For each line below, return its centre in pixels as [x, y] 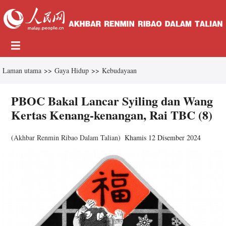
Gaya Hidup [72, 70]
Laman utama [22, 70]
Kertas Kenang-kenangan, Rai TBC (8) [112, 115]
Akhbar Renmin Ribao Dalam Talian [66, 137]
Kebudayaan [119, 70]
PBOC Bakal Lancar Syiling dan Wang [112, 100]
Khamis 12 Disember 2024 [163, 137]
